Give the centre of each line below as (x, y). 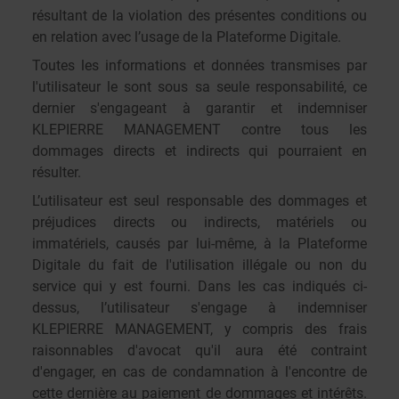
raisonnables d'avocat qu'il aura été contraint (199, 350)
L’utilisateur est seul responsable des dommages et (199, 201)
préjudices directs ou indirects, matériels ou (199, 222)
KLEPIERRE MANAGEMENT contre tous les (199, 130)
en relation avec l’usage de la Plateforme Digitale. (187, 37)
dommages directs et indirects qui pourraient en (199, 151)
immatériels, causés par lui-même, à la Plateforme (199, 244)
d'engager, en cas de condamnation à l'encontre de (199, 372)
